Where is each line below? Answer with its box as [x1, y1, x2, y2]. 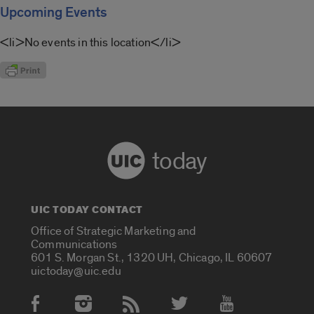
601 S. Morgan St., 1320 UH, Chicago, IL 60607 [31, 250, 273, 266]
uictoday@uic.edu [31, 264, 121, 279]
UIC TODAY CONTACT [31, 202, 143, 217]
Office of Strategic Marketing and [31, 224, 196, 239]
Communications [31, 237, 118, 252]
